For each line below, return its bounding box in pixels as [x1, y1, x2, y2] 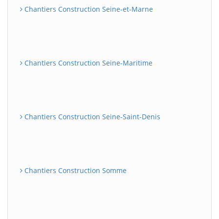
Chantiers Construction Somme [22, 166, 127, 175]
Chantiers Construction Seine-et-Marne [22, 4, 153, 14]
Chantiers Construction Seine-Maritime [22, 58, 153, 67]
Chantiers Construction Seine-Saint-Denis [22, 112, 160, 121]
